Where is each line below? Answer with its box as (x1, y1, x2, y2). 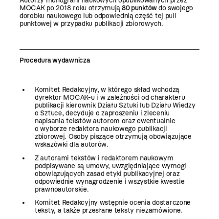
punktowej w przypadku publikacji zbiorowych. (20, 20, 163, 28)
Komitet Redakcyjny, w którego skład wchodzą (35, 86, 179, 94)
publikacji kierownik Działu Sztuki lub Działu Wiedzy (35, 101, 196, 110)
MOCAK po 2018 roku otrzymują (20, 4, 121, 13)
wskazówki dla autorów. (35, 140, 109, 149)
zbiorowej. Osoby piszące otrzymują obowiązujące (35, 132, 192, 141)
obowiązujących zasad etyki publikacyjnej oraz (35, 169, 180, 178)
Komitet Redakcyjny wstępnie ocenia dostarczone (35, 198, 191, 207)
